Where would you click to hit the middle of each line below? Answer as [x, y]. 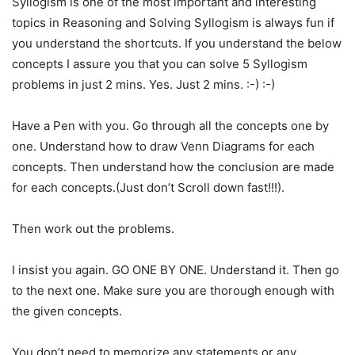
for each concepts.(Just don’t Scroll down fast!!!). [148, 188]
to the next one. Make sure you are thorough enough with [173, 291]
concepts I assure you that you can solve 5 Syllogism [160, 64]
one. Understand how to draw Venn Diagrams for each [163, 147]
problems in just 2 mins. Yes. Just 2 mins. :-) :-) [143, 85]
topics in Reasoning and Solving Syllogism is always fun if [173, 23]
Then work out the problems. [93, 229]
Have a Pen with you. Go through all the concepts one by [170, 126]
